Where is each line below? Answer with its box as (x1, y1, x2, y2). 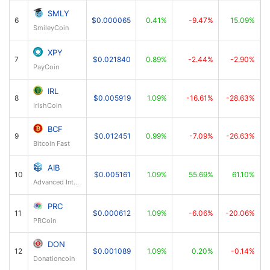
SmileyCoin (33, 24, 69, 32)
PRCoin (33, 216, 56, 225)
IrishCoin (33, 101, 61, 110)
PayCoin (33, 63, 59, 71)
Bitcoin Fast (33, 139, 70, 148)
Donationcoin (33, 254, 75, 263)
